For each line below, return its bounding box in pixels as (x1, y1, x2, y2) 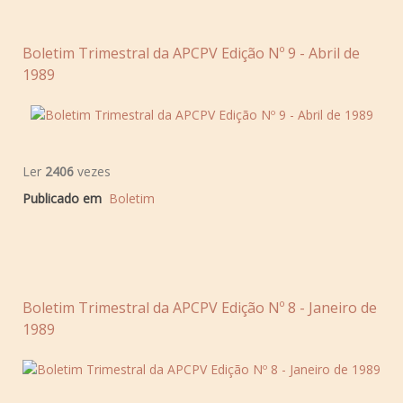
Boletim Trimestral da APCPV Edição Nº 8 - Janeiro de (22, 297, 377, 318)
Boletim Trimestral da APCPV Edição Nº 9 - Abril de (22, 42, 360, 63)
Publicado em (22, 189, 102, 207)
